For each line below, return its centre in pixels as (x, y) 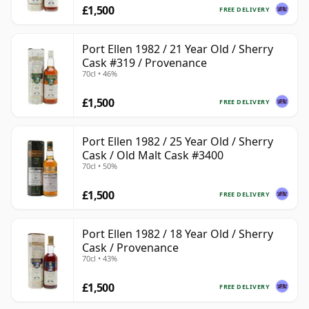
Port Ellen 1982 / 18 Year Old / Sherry (178, 234)
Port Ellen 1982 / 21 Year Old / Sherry (178, 49)
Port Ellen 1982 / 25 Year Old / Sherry (178, 142)
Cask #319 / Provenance (144, 63)
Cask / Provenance (130, 248)
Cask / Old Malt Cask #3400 (153, 156)
